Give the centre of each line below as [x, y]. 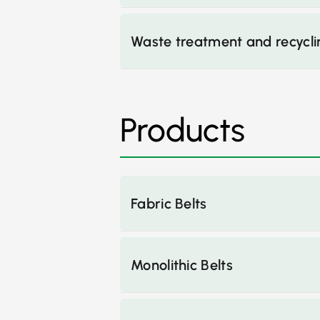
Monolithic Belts [182, 265]
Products [182, 130]
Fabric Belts [169, 204]
